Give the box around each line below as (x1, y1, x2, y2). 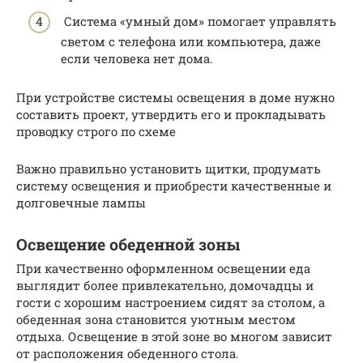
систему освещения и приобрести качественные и (16, 177, 331, 194)
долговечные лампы (16, 194, 146, 211)
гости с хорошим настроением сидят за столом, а (16, 294, 325, 311)
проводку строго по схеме (16, 123, 176, 140)
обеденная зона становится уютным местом (16, 311, 296, 328)
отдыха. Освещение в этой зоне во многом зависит (16, 328, 332, 345)
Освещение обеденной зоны (16, 233, 240, 254)
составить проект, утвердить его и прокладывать (16, 106, 326, 123)
